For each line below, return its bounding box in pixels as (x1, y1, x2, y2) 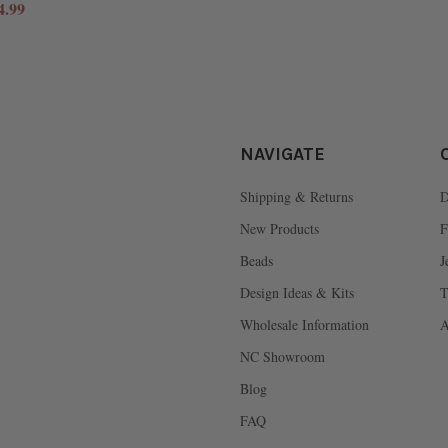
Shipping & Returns (240, 187, 353, 207)
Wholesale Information (240, 315, 369, 335)
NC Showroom (240, 347, 325, 367)
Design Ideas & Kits (240, 283, 354, 303)
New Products (240, 219, 319, 239)
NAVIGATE (240, 143, 325, 166)
